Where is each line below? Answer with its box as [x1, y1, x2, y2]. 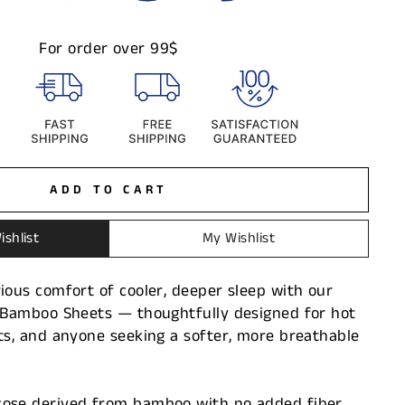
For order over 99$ [39, 37, 178, 61]
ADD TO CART [49, 180, 168, 199]
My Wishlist [202, 228, 275, 249]
